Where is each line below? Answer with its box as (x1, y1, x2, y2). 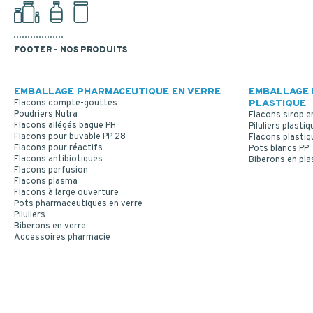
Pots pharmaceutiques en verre (14, 198, 143, 210)
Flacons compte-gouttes (14, 97, 117, 109)
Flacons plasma (14, 175, 78, 187)
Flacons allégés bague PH (14, 119, 116, 131)
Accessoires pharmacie (14, 231, 110, 243)
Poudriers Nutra (14, 108, 78, 120)
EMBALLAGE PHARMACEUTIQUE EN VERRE (14, 85, 221, 98)
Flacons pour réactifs (14, 142, 103, 154)
